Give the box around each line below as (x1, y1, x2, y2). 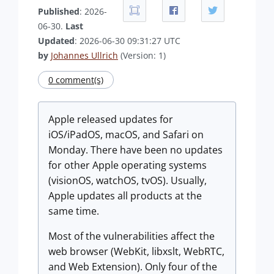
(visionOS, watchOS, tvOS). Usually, (48, 174, 207, 187)
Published (38, 6, 80, 17)
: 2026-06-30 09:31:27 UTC (75, 35, 180, 46)
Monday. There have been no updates (48, 143, 223, 157)
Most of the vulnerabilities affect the (48, 229, 215, 243)
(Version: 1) (118, 50, 166, 61)
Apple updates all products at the (48, 189, 202, 202)
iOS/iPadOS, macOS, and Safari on (48, 128, 204, 141)
